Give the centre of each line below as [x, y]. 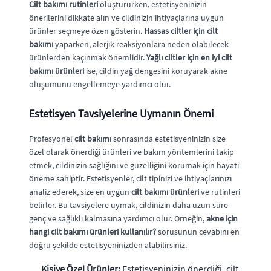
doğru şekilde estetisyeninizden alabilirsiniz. [108, 245]
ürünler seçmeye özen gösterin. [87, 31]
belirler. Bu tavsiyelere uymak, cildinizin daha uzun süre [129, 205]
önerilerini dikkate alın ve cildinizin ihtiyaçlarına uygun [126, 17]
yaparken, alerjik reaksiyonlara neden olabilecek [141, 44]
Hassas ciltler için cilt [181, 31]
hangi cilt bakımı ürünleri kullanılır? [93, 231]
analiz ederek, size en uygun [80, 191]
